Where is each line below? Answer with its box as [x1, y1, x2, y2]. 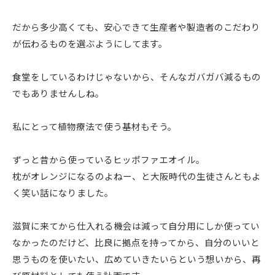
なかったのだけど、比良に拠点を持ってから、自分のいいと [12, 239, 260, 249]
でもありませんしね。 [12, 90, 104, 99]
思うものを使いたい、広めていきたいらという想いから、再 [12, 256, 261, 265]
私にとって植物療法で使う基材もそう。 [12, 123, 177, 133]
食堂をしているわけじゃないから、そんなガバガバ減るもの [12, 74, 261, 83]
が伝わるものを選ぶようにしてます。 [12, 41, 168, 50]
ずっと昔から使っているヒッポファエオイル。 [12, 157, 205, 166]
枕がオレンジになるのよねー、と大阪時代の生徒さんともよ [12, 173, 261, 182]
